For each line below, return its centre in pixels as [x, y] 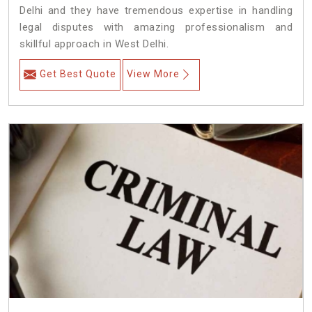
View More [153, 74]
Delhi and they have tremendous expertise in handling [156, 11]
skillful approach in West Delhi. [94, 44]
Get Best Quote [78, 74]
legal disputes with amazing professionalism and [156, 28]
